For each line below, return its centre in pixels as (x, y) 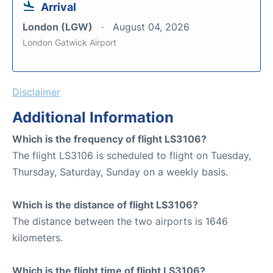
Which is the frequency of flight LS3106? (109, 139)
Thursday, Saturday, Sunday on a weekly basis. (120, 172)
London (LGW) (59, 27)
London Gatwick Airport (69, 42)
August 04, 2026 (151, 27)
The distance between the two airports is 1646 (120, 221)
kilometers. (37, 238)
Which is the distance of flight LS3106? (105, 205)
